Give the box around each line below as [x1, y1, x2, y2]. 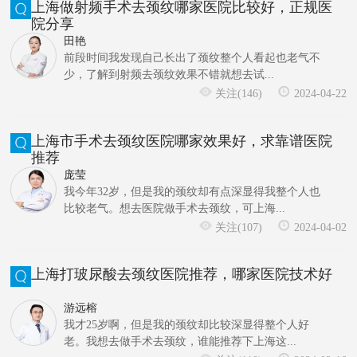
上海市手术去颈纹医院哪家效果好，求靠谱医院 [30, 132, 332, 149]
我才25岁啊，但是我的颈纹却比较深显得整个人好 [63, 319, 309, 331]
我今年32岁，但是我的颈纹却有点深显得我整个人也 [63, 185, 320, 198]
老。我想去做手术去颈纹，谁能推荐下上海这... [63, 335, 296, 348]
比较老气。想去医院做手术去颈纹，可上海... [63, 202, 285, 214]
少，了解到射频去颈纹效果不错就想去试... [63, 68, 274, 80]
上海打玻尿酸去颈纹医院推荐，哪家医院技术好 [30, 266, 332, 283]
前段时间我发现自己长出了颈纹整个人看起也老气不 [63, 51, 320, 64]
